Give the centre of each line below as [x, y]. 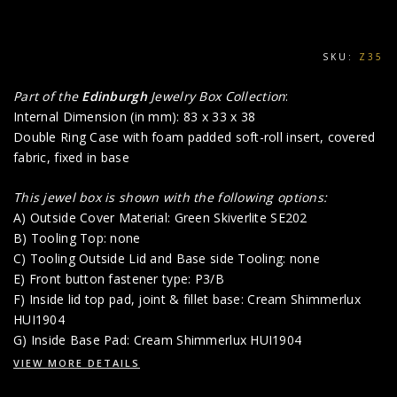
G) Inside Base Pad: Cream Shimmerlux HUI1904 [158, 340]
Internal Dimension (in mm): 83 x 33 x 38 [135, 117]
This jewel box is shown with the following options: [171, 198]
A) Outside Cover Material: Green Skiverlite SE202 [160, 218]
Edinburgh [114, 97]
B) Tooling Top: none [77, 238]
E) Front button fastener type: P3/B [119, 279]
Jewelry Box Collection [216, 97]
